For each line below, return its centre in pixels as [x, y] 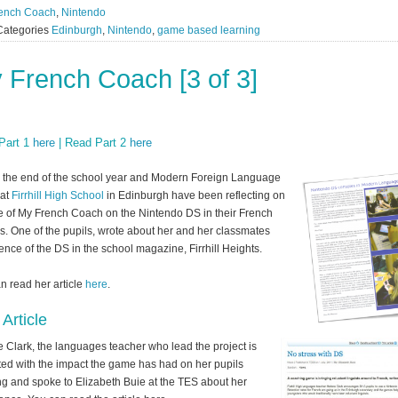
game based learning [209, 30]
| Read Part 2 [92, 142]
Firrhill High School [59, 195]
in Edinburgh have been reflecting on [196, 195]
